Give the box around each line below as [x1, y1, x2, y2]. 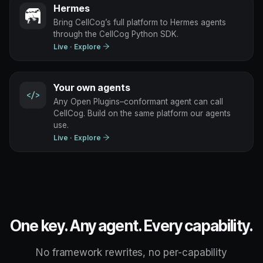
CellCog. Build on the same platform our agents [53, 108, 231, 118]
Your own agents [53, 81, 130, 93]
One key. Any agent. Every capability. [9, 216, 254, 235]
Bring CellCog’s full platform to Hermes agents [53, 17, 226, 27]
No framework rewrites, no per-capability [35, 246, 228, 258]
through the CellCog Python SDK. [53, 29, 178, 39]
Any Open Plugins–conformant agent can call [53, 96, 223, 106]
